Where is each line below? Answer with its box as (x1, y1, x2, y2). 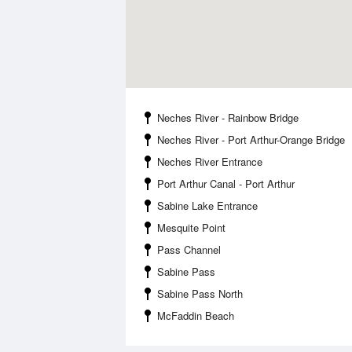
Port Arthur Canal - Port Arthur (157, 176, 295, 191)
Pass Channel (157, 242, 221, 257)
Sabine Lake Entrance (157, 198, 258, 213)
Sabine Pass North (157, 286, 243, 301)
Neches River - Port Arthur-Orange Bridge (157, 132, 345, 147)
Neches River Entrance (157, 154, 262, 169)
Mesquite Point (157, 220, 225, 235)
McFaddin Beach (157, 308, 234, 323)
